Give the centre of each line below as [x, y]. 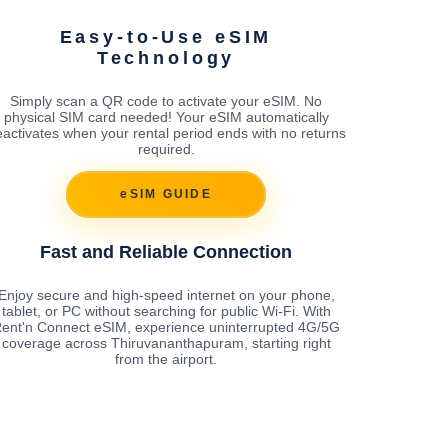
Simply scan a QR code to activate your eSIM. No [166, 100]
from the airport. [166, 358]
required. [166, 148]
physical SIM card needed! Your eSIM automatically [166, 116]
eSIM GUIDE [166, 194]
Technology [166, 57]
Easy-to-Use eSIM [166, 36]
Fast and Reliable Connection [166, 251]
